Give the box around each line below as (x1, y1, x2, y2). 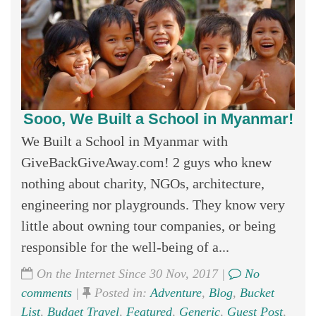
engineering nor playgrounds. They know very (21, 196, 285, 212)
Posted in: (91, 285, 150, 300)
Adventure (150, 285, 202, 300)
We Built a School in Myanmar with (21, 133, 228, 149)
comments (21, 285, 72, 300)
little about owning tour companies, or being (21, 217, 276, 233)
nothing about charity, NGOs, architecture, (21, 175, 265, 191)
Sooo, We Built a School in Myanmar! (23, 109, 293, 128)
